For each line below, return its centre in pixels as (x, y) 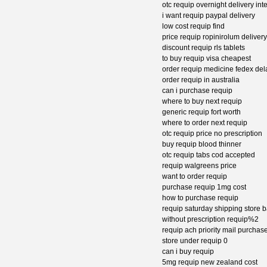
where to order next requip (205, 123)
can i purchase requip (197, 91)
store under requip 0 (195, 241)
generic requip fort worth (201, 112)
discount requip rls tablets (204, 48)
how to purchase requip (200, 198)
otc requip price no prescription (212, 134)
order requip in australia (201, 80)
